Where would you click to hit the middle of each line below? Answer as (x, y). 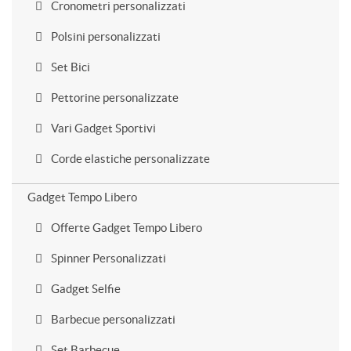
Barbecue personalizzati (112, 319)
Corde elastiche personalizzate (129, 159)
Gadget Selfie (85, 289)
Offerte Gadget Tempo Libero (125, 228)
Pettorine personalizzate (114, 98)
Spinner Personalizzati (107, 258)
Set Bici (69, 67)
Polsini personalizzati (105, 36)
